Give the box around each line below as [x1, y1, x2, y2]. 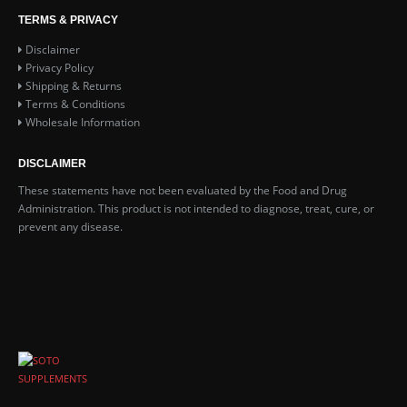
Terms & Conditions [25, 96, 125, 112]
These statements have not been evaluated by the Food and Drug [18, 183, 347, 198]
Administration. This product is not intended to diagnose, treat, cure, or [18, 201, 374, 216]
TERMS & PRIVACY [18, 13, 118, 25]
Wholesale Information [25, 114, 140, 130]
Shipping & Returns [25, 78, 122, 94]
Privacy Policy [25, 60, 94, 75]
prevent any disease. [18, 219, 123, 234]
